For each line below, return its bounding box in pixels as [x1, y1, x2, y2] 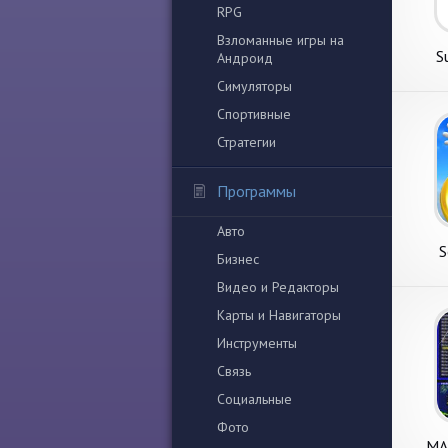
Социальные [217, 390, 292, 408]
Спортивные [217, 105, 291, 123]
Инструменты [217, 334, 297, 352]
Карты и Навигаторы [217, 306, 341, 324]
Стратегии [217, 133, 276, 151]
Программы [217, 181, 296, 201]
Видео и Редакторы [217, 278, 339, 296]
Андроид [217, 49, 273, 67]
